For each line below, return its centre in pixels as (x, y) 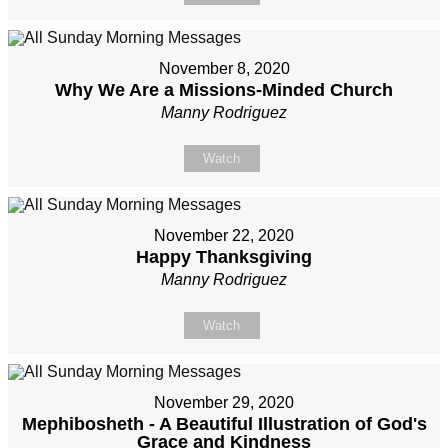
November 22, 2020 (224, 236)
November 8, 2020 (224, 69)
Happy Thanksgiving (224, 257)
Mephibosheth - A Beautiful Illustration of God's (224, 424)
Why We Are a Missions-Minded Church (224, 90)
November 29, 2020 (224, 403)
